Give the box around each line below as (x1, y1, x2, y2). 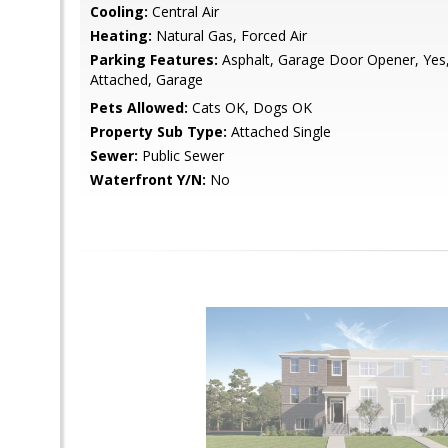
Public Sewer (138, 146, 224, 165)
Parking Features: (90, 50, 218, 69)
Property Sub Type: (90, 122, 227, 141)
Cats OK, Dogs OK (188, 98, 312, 117)
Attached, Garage (90, 70, 203, 89)
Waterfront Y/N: (90, 170, 206, 189)
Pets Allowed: (90, 98, 188, 117)
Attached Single (227, 122, 331, 141)
